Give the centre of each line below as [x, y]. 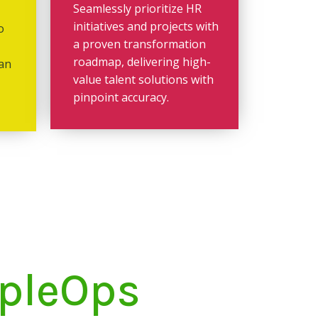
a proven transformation [139, 44]
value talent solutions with [143, 79]
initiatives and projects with [146, 26]
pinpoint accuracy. [121, 97]
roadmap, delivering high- [142, 61]
